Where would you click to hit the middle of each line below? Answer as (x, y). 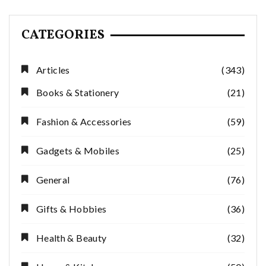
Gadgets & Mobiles (78, 150)
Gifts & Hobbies (72, 208)
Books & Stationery (78, 92)
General (53, 179)
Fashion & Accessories (84, 121)
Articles (53, 69)
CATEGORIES (63, 35)
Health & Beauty (72, 237)
